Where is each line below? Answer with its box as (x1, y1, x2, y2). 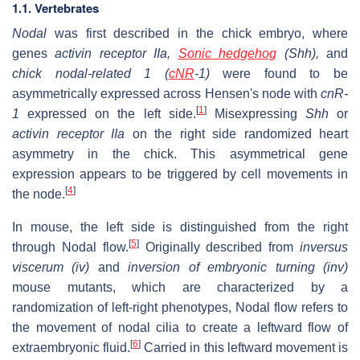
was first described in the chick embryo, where (47, 26, 348, 40)
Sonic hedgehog (178, 46, 277, 60)
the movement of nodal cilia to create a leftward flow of (12, 320, 348, 334)
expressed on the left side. (19, 106, 196, 121)
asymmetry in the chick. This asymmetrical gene (12, 146, 348, 161)
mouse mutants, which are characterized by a (12, 280, 348, 294)
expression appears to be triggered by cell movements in (12, 166, 348, 181)
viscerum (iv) (12, 260, 90, 274)
